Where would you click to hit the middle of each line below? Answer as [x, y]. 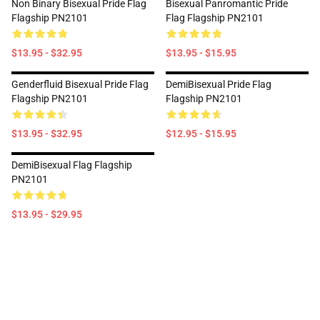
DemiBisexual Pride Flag [219, 84]
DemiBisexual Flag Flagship [72, 165]
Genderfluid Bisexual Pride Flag [80, 84]
